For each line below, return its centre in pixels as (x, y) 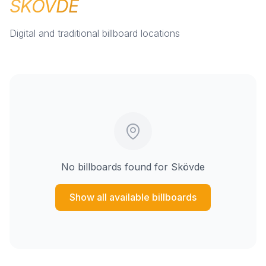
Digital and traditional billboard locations (95, 33)
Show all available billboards (133, 197)
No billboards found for (116, 167)
